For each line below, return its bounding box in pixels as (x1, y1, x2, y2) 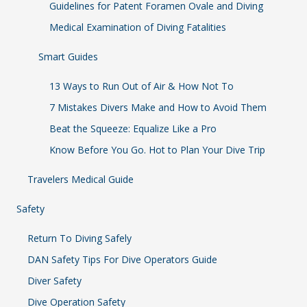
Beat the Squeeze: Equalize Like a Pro (49, 122, 217, 136)
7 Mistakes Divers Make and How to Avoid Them (49, 101, 267, 114)
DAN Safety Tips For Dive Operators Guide (27, 253, 217, 267)
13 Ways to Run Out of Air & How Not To (49, 79, 234, 93)
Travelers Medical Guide (27, 173, 134, 186)
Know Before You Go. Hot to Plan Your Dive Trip (49, 143, 265, 157)
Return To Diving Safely (27, 232, 132, 245)
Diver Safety (27, 274, 82, 288)
